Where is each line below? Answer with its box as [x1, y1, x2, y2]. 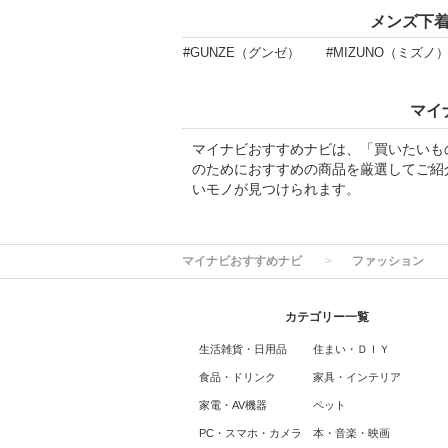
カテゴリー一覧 [285, 310, 369, 324]
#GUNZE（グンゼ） [183, 45, 300, 60]
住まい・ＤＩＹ [312, 343, 390, 355]
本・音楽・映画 [312, 427, 390, 439]
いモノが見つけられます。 [192, 181, 360, 197]
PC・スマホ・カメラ [198, 427, 302, 439]
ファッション [352, 254, 424, 268]
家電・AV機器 [198, 399, 267, 411]
